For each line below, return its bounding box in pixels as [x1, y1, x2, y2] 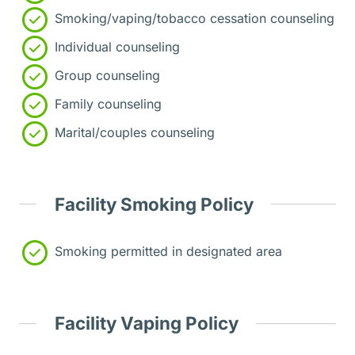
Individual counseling [51, 38, 180, 55]
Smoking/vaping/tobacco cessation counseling [51, 10, 334, 26]
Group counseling [51, 67, 160, 83]
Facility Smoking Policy [54, 193, 254, 215]
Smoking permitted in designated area [51, 243, 282, 260]
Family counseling [51, 95, 162, 112]
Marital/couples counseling [51, 124, 215, 140]
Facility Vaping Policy [54, 312, 239, 334]
